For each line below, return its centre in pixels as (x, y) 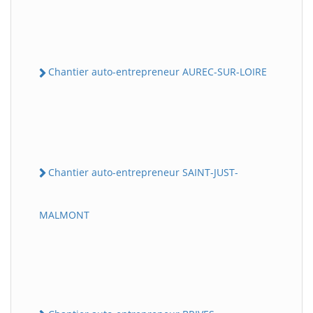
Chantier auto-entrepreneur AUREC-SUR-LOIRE (158, 72)
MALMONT (64, 214)
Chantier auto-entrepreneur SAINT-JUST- (143, 172)
